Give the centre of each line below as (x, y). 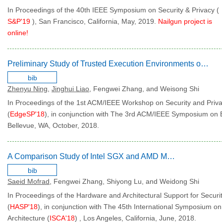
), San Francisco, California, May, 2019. (95, 21)
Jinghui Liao (70, 89)
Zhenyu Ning (28, 89)
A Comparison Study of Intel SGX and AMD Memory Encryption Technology (171, 156)
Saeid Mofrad (28, 181)
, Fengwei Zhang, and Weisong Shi (144, 89)
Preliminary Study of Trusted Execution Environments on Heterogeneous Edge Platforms (205, 64)
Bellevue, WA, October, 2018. (53, 125)
